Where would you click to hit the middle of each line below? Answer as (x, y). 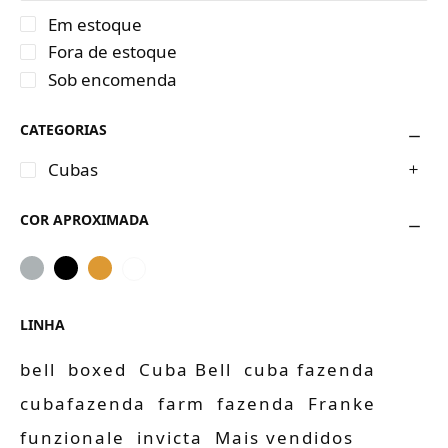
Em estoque (95, 24)
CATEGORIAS (63, 130)
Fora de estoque (112, 52)
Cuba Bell (185, 370)
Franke (342, 404)
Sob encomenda (112, 80)
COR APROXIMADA (84, 220)
